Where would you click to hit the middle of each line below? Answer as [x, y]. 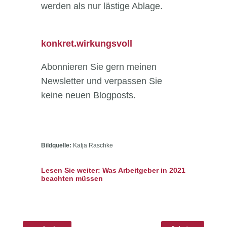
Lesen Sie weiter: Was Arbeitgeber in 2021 [113, 171]
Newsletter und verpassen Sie [101, 81]
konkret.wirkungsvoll [86, 44]
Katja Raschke [92, 146]
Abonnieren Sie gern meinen [99, 67]
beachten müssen [72, 179]
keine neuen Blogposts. [88, 96]
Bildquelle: [56, 146]
